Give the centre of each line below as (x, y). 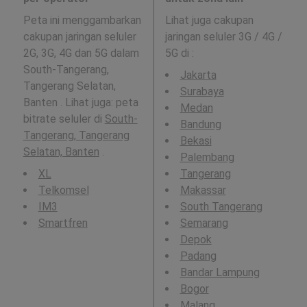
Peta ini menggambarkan (82, 20)
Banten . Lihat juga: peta (81, 102)
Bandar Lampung (220, 272)
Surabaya (202, 91)
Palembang (207, 157)
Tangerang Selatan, (69, 86)
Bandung (200, 124)
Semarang (204, 223)
